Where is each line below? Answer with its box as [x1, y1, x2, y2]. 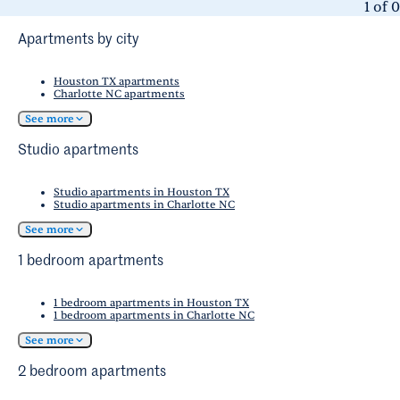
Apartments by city [18, 33, 139, 48]
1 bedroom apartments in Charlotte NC [54, 308, 254, 323]
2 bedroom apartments [18, 365, 166, 380]
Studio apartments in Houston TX [54, 185, 229, 200]
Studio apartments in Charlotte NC [54, 197, 235, 212]
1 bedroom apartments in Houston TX [54, 296, 249, 311]
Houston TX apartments [54, 74, 179, 89]
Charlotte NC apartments [54, 87, 185, 102]
